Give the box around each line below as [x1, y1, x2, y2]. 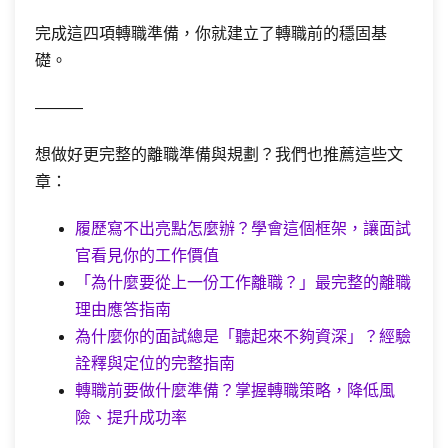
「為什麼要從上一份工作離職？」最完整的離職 [75, 274, 411, 291]
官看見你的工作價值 [75, 247, 219, 264]
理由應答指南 [75, 301, 171, 318]
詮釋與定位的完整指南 [75, 355, 235, 372]
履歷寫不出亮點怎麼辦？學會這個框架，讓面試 [75, 220, 411, 237]
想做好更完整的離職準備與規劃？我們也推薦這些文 [35, 146, 403, 163]
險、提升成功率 [75, 409, 187, 426]
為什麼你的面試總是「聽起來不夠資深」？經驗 [75, 328, 411, 345]
